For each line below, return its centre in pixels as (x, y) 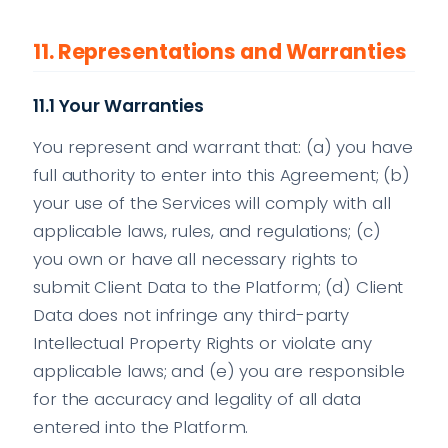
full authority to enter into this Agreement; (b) (222, 175)
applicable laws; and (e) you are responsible (219, 371)
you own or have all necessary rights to (196, 259)
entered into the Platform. (141, 427)
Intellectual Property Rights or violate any (202, 343)
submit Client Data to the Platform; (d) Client (218, 287)
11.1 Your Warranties (118, 106)
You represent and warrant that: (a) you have (223, 147)
